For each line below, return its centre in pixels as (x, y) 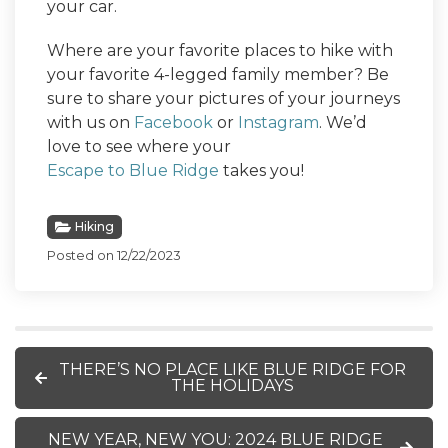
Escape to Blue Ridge (135, 171)
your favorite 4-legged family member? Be (218, 75)
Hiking (94, 227)
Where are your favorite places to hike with (220, 51)
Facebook (175, 123)
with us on (90, 123)
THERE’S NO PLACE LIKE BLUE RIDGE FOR (232, 370)
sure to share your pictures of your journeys (223, 99)
